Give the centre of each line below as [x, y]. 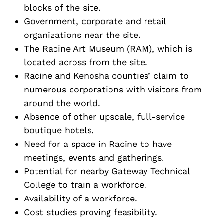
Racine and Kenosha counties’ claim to [106, 75]
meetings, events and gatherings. [94, 157]
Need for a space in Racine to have [98, 144]
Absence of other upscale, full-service [104, 116]
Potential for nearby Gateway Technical [107, 171]
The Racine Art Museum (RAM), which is [108, 48]
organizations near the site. [82, 35]
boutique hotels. [59, 130]
